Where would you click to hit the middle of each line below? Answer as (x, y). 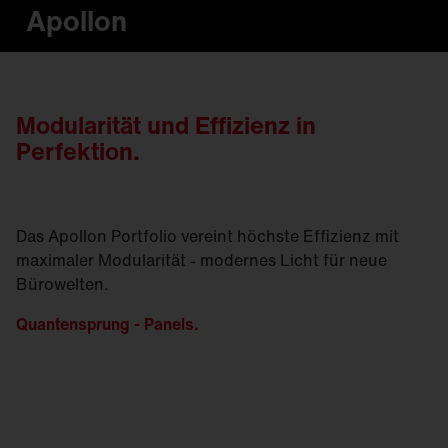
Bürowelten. (62, 284)
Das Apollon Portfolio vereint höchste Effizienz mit (207, 236)
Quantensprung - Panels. (107, 324)
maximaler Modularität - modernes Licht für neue (201, 260)
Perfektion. (78, 151)
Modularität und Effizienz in (166, 125)
